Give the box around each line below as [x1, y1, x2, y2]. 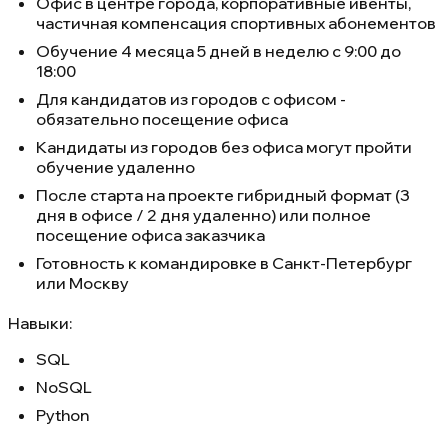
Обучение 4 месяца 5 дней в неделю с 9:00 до [36, 40, 401, 61]
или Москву [36, 272, 129, 293]
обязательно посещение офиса [36, 108, 288, 129]
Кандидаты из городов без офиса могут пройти [36, 136, 412, 157]
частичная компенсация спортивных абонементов [36, 12, 436, 33]
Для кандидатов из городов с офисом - [36, 88, 346, 109]
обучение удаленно [36, 156, 195, 177]
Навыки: [8, 312, 72, 333]
